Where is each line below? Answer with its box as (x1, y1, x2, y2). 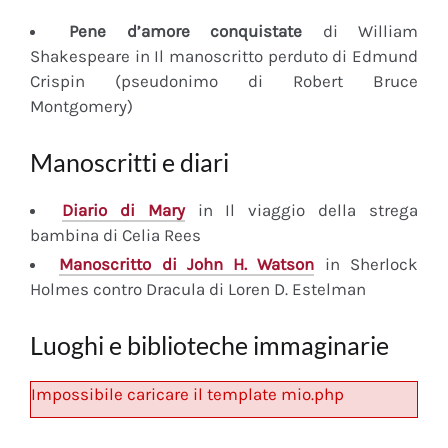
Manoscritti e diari (30, 146, 229, 177)
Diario (61, 199, 107, 220)
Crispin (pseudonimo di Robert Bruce (30, 70, 418, 91)
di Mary (106, 199, 185, 220)
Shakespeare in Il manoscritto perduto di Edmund (30, 45, 418, 66)
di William (302, 20, 419, 41)
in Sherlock (314, 253, 419, 274)
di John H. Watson (151, 253, 315, 274)
